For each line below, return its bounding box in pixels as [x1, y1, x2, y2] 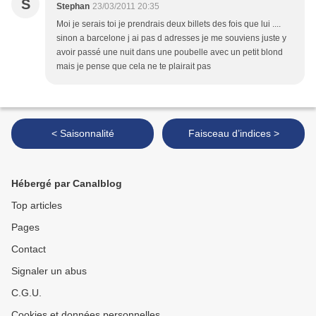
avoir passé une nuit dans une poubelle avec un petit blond [56, 47, 283, 58]
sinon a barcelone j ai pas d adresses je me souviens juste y [56, 33, 286, 44]
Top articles [11, 200, 62, 212]
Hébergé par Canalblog [11, 178, 122, 190]
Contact [11, 243, 46, 255]
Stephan [56, 1, 90, 12]
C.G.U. [11, 287, 42, 299]
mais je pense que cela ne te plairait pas [56, 61, 211, 72]
